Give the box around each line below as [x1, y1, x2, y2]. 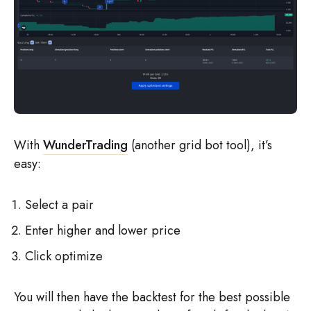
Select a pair [25, 196, 94, 215]
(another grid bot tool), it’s [128, 136, 272, 155]
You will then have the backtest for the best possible [14, 288, 290, 307]
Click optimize [25, 247, 103, 266]
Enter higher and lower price [25, 221, 180, 240]
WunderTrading [43, 136, 128, 155]
